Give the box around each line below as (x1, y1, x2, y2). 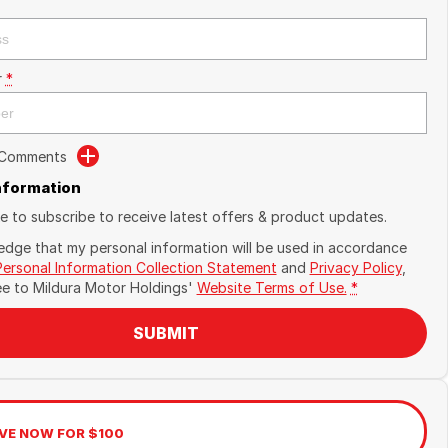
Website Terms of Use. (196, 279, 347, 296)
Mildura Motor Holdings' (32, 279, 193, 296)
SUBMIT (132, 323, 199, 343)
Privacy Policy (309, 259, 402, 276)
